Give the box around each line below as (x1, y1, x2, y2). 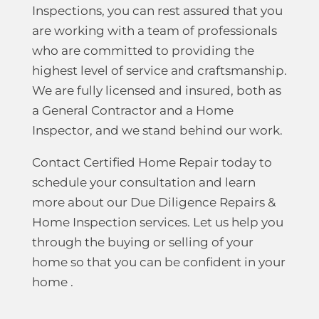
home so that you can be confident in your (31, 255, 286, 269)
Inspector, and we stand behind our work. (31, 123, 286, 137)
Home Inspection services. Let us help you (31, 215, 283, 229)
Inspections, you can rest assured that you (31, 4, 283, 18)
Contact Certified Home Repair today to (31, 155, 272, 169)
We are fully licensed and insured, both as (31, 83, 281, 98)
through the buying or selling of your (31, 235, 253, 249)
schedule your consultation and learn (31, 175, 256, 189)
